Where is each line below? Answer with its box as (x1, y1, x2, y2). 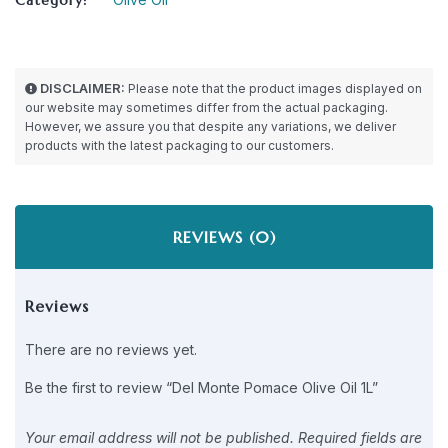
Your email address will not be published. (25, 428, 294, 446)
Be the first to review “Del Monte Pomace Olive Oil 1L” (25, 378, 378, 396)
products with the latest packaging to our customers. (25, 137, 334, 153)
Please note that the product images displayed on (125, 80, 422, 96)
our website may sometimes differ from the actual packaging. (25, 99, 388, 115)
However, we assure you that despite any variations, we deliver (25, 118, 396, 134)
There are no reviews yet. (25, 340, 197, 358)
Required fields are (298, 428, 422, 446)
